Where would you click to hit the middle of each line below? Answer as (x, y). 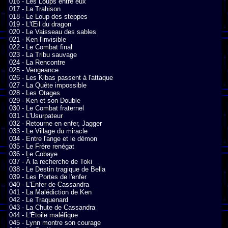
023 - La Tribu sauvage (43, 54)
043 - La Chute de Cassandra (52, 207)
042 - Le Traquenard (39, 199)
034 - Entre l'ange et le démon (53, 138)
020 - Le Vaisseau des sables (53, 32)
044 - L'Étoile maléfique (44, 215)
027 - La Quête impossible (48, 85)
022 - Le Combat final (41, 47)
